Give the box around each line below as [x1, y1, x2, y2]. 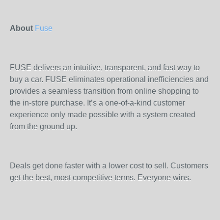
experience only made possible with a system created [10, 110, 195, 119]
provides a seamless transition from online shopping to [10, 87, 199, 95]
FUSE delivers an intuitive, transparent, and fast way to [10, 63, 200, 72]
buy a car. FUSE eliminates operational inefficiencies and [10, 75, 209, 83]
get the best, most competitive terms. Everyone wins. [10, 173, 191, 182]
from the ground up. [10, 122, 77, 131]
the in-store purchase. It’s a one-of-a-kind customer [10, 99, 185, 107]
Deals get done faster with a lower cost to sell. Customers [10, 162, 208, 170]
